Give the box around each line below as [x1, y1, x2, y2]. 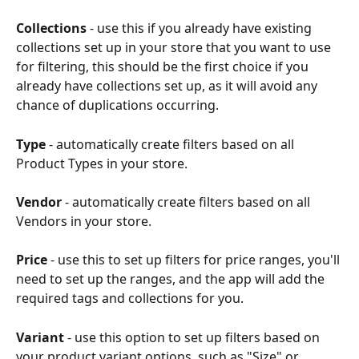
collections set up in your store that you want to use [16, 38, 334, 57]
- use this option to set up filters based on [64, 328, 323, 346]
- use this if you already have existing [87, 19, 315, 38]
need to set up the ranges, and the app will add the [16, 270, 328, 288]
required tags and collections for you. [16, 289, 244, 308]
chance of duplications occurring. [16, 96, 219, 115]
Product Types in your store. [16, 154, 188, 172]
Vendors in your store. [16, 212, 151, 230]
